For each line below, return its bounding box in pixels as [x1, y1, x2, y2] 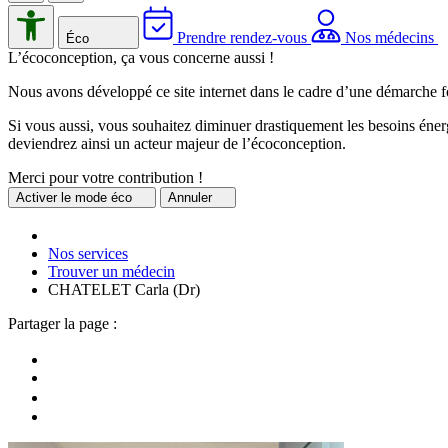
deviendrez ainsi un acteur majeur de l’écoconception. [8, 135, 346, 153]
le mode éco [57, 190, 136, 206]
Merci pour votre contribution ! [8, 169, 203, 187]
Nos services [48, 245, 128, 263]
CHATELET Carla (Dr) [48, 281, 200, 299]
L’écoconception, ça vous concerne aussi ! [8, 49, 274, 67]
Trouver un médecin [48, 263, 175, 281]
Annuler [168, 190, 216, 206]
